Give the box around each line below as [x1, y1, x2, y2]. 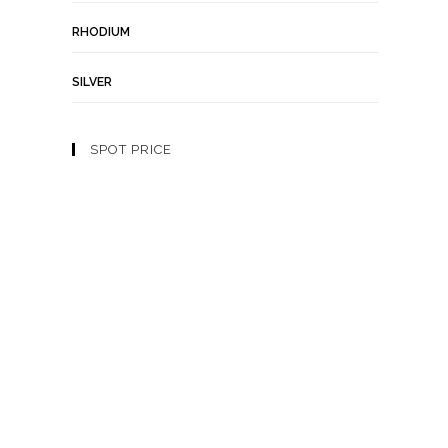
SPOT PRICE [90, 142, 172, 157]
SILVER [72, 75, 112, 89]
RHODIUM [72, 25, 130, 39]
